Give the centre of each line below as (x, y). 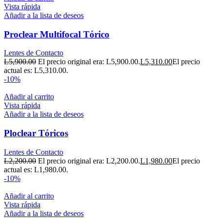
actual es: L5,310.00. (36, 71)
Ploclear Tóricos (36, 133)
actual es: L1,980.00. (36, 169)
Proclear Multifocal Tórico (57, 34)
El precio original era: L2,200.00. (89, 161)
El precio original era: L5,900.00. (89, 62)
